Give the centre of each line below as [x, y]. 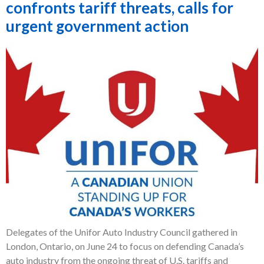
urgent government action [97, 26]
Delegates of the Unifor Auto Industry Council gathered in [122, 232]
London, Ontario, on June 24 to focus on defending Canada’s [125, 246]
